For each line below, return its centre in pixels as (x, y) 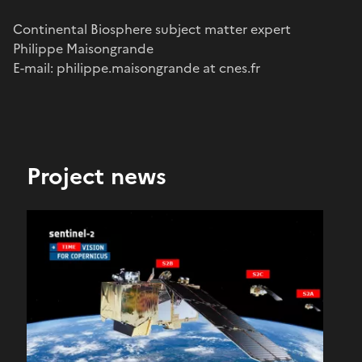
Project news (97, 176)
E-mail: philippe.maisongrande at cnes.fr (137, 67)
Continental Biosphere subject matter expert (152, 29)
